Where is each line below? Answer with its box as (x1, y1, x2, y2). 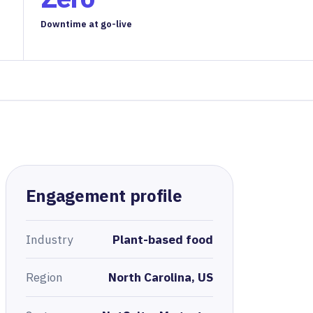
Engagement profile (25, 184, 182, 207)
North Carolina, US (108, 270, 213, 286)
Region (25, 270, 63, 286)
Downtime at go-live (41, 18, 132, 30)
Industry (25, 231, 73, 247)
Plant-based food (112, 231, 213, 247)
